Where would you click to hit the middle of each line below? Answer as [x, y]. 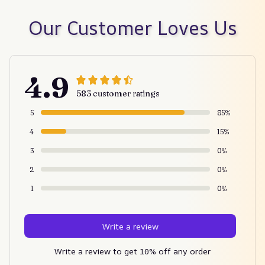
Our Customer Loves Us [132, 28]
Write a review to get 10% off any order [132, 251]
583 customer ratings [118, 93]
